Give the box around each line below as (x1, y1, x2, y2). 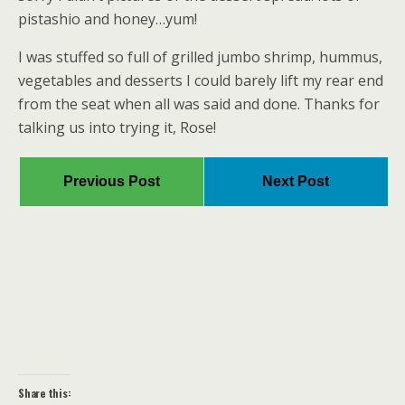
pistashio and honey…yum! (18, 9, 197, 29)
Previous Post (62, 174, 160, 189)
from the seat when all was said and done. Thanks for (18, 94, 380, 114)
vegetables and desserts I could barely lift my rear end (18, 71, 383, 90)
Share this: (18, 384, 71, 400)
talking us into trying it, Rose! (18, 118, 216, 137)
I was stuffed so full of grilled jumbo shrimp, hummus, (18, 47, 382, 67)
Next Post (262, 174, 330, 189)
